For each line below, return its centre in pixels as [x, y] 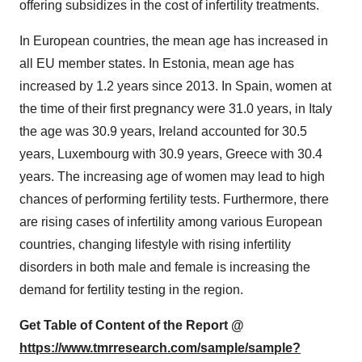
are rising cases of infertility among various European [171, 222]
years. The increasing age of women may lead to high [172, 177]
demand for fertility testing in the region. [131, 290]
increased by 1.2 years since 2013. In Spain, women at [175, 86]
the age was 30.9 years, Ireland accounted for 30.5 [163, 131]
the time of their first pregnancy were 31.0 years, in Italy [176, 109]
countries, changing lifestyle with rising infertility [155, 244]
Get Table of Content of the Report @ [132, 325]
